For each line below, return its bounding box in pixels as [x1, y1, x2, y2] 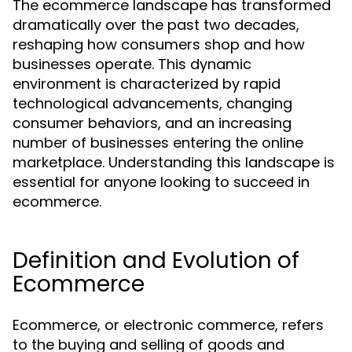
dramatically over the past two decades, [13, 15, 299, 35]
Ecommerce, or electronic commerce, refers [13, 315, 324, 335]
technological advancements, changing [13, 93, 292, 113]
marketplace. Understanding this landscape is [13, 152, 335, 172]
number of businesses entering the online [13, 133, 303, 152]
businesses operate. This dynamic [13, 54, 251, 74]
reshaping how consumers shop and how [13, 35, 305, 54]
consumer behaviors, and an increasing [13, 113, 291, 133]
